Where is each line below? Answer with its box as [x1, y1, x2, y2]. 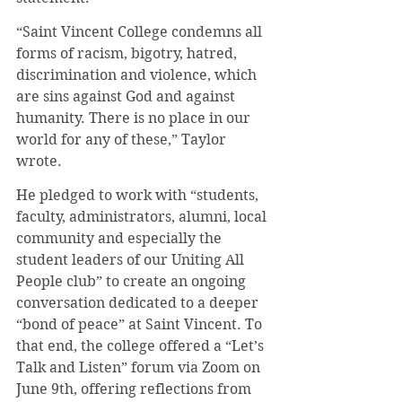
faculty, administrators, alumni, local [16, 208, 270, 225]
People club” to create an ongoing [16, 273, 249, 290]
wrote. [16, 153, 62, 170]
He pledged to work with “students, [16, 187, 262, 204]
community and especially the [16, 230, 225, 247]
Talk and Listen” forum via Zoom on [16, 359, 264, 376]
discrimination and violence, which [16, 66, 260, 83]
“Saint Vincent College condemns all [16, 23, 266, 40]
